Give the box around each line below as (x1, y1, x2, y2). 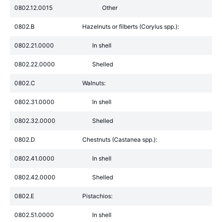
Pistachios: (82, 192, 112, 200)
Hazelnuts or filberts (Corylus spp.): (82, 23, 179, 30)
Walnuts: (82, 79, 106, 87)
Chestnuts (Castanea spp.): (82, 136, 157, 143)
